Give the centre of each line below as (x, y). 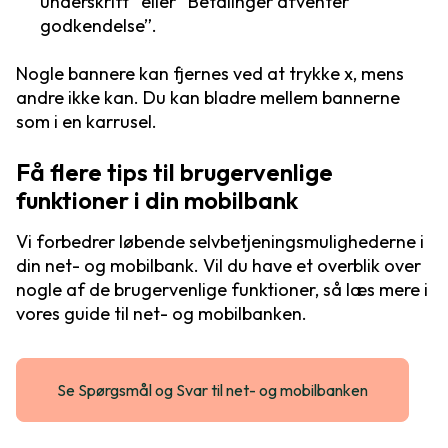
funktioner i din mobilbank (157, 200)
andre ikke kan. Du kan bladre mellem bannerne (208, 98)
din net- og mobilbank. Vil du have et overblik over (218, 266)
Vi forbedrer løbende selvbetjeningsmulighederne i (220, 242)
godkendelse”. (98, 26)
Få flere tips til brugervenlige (174, 172)
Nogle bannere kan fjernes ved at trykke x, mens (210, 74)
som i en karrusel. (86, 122)
